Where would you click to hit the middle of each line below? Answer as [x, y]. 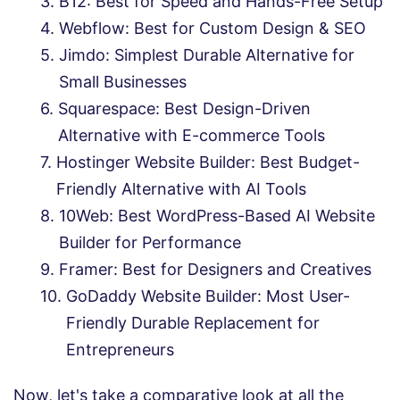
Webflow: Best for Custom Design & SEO [212, 28]
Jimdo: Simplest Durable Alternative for [207, 54]
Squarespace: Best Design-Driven [184, 108]
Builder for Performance [150, 242]
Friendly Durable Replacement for [193, 322]
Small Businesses [123, 81]
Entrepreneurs [120, 349]
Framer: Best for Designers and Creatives [215, 269]
